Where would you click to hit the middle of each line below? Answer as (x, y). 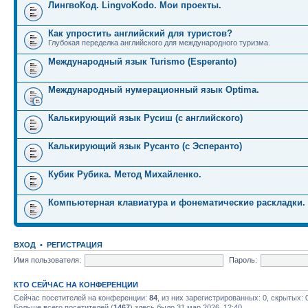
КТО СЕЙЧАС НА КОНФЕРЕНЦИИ (76, 285)
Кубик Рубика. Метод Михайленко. (125, 174)
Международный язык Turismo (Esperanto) (142, 62)
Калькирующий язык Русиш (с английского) (145, 118)
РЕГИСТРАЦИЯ (75, 245)
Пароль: (243, 260)
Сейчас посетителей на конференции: (81, 298)
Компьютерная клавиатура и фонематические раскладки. (177, 202)
